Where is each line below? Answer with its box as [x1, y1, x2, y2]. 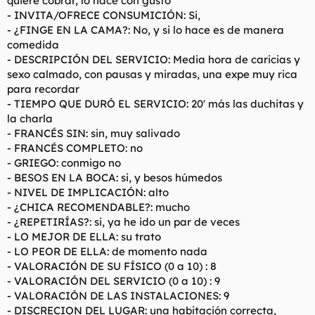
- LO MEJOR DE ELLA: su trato [7, 229, 161, 243]
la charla [7, 111, 53, 125]
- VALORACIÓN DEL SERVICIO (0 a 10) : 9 [7, 274, 220, 288]
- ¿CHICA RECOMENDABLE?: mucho [7, 200, 190, 214]
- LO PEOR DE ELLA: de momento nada [7, 244, 207, 258]
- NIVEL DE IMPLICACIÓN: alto [7, 185, 169, 199]
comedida [7, 37, 59, 51]
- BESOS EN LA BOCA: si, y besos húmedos [7, 170, 222, 184]
